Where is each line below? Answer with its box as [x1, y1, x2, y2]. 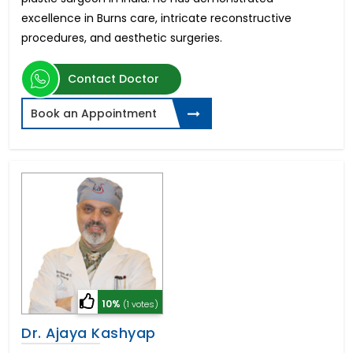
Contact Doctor [68, 70, 159, 87]
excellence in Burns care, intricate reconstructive [21, 9, 292, 26]
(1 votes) [123, 297, 158, 310]
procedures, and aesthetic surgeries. [21, 29, 222, 46]
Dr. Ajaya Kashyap [21, 322, 156, 343]
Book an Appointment [31, 105, 157, 121]
